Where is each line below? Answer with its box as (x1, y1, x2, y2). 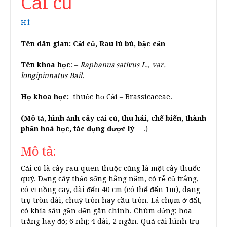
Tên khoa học (21, 61, 70, 69)
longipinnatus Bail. (21, 71, 84, 80)
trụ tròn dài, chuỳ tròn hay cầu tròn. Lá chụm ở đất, (21, 196, 202, 204)
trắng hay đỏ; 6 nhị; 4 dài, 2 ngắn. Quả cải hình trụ (21, 217, 199, 225)
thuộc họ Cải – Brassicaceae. (69, 93, 172, 101)
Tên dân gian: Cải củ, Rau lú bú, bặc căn (21, 40, 165, 48)
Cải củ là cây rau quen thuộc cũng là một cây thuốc (21, 164, 200, 172)
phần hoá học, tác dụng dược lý (21, 125, 134, 133)
